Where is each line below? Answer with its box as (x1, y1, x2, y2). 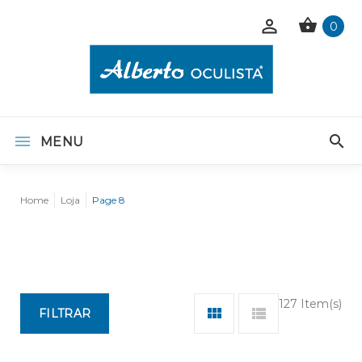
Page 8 (92, 194, 125, 206)
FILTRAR (39, 306, 91, 321)
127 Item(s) (279, 297, 342, 311)
